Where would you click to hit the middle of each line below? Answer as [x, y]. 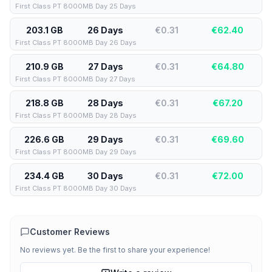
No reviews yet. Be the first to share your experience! [115, 250]
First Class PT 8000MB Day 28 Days [76, 115]
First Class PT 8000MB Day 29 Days [76, 152]
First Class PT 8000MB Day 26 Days [76, 42]
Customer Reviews [70, 232]
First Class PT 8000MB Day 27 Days [75, 79]
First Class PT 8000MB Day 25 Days [76, 6]
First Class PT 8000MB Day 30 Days [76, 188]
